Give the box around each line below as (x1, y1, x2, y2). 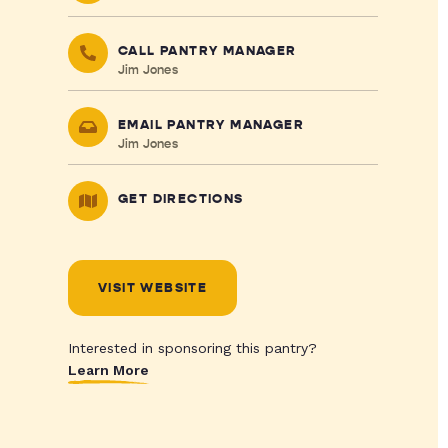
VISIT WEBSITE (97, 280, 208, 296)
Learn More (67, 362, 149, 378)
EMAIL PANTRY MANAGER (117, 117, 304, 133)
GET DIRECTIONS (117, 191, 244, 207)
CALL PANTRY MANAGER (117, 43, 297, 59)
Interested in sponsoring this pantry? (67, 340, 317, 356)
